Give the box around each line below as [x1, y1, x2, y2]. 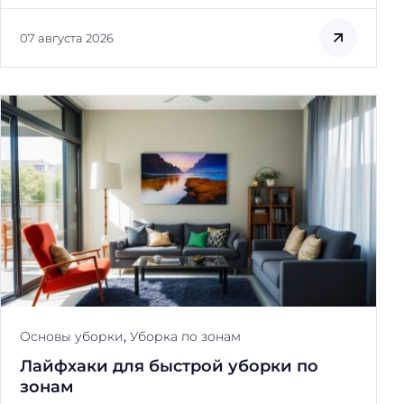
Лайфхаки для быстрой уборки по [20, 355, 318, 375]
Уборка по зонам [130, 327, 241, 344]
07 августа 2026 [20, 30, 114, 45]
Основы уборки [20, 327, 124, 344]
